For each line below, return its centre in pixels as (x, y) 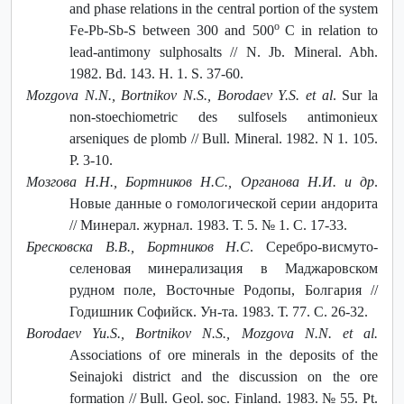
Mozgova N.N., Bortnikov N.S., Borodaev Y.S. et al (179, 95)
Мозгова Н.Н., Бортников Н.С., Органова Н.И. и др (200, 181)
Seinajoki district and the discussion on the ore (224, 376)
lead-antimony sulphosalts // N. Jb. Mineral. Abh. (224, 51)
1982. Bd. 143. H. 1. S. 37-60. (156, 73)
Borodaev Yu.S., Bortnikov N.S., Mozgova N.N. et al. (202, 333)
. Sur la (355, 95)
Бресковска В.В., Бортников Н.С (138, 246)
